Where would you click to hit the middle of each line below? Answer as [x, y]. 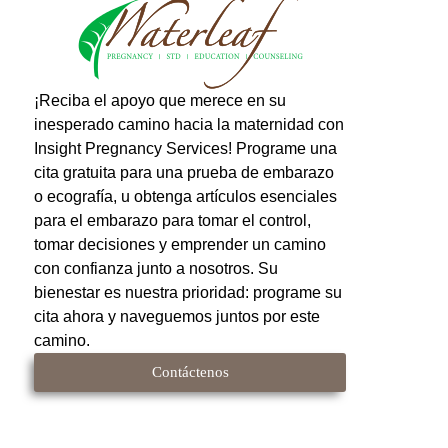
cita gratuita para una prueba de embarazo [184, 173]
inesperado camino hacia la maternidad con [189, 125]
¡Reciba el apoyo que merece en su [160, 101]
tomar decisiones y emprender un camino [180, 245]
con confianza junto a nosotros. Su [156, 269]
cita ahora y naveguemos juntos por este [177, 317]
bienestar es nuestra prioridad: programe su [188, 293]
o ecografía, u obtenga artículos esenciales [185, 197]
